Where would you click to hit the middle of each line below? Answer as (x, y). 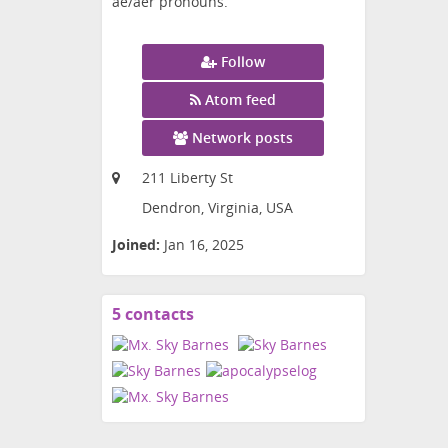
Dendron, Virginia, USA (217, 208)
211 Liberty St (187, 178)
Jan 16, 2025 (204, 245)
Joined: (136, 245)
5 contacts (153, 314)
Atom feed (241, 100)
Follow (243, 62)
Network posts (243, 138)
